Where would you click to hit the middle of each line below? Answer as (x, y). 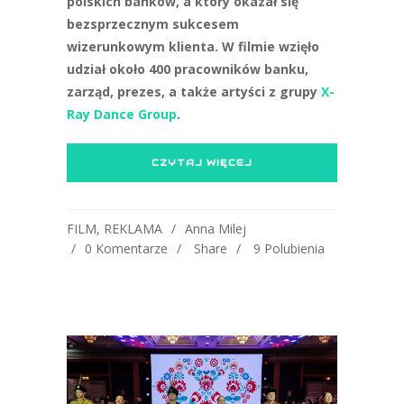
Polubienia (294, 248)
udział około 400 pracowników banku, (188, 69)
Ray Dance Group (122, 114)
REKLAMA (133, 229)
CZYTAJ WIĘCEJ (202, 163)
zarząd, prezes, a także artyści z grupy (194, 92)
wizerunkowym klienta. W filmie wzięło (193, 46)
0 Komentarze (126, 248)
